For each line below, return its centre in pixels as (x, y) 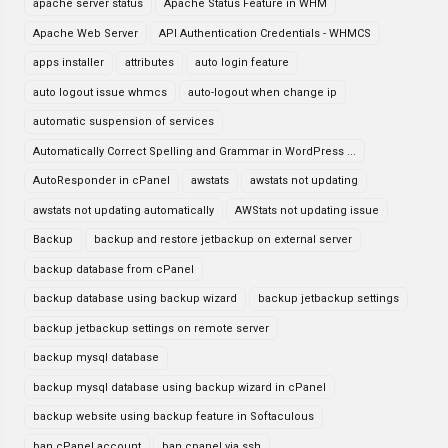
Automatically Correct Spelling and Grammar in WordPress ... (194, 151)
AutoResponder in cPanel (101, 180)
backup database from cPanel (113, 269)
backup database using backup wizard (135, 298)
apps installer (68, 62)
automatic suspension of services (123, 121)
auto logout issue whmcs (100, 92)
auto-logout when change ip (262, 92)
